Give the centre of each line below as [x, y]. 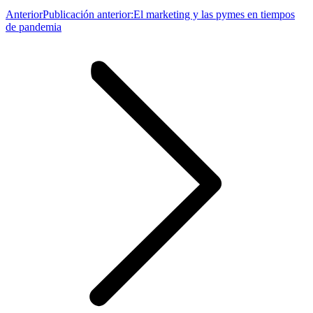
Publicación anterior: [88, 14]
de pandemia [34, 27]
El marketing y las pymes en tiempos [214, 14]
